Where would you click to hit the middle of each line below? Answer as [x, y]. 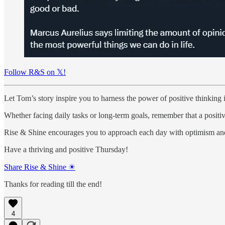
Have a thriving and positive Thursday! [66, 150]
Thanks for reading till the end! [53, 184]
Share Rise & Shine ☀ [40, 167]
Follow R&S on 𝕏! [35, 72]
